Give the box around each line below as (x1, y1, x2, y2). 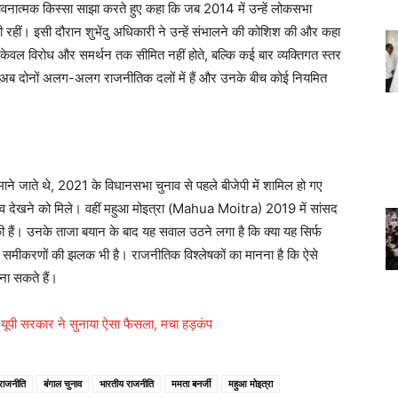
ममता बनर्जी (171, 376, 211, 390)
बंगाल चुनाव (44, 376, 82, 390)
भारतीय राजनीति (99, 376, 154, 390)
